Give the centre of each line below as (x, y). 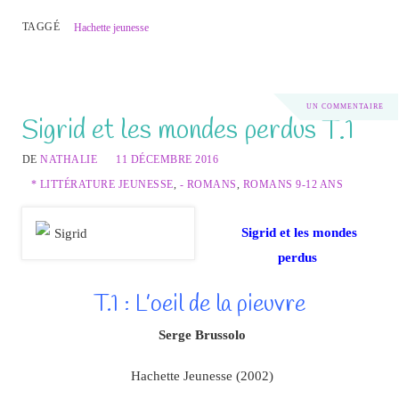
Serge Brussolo (202, 334)
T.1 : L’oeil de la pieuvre (199, 304)
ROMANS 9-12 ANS (293, 185)
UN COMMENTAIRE (345, 106)
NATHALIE (69, 160)
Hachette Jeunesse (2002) (202, 376)
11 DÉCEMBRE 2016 (167, 160)
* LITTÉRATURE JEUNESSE (102, 185)
